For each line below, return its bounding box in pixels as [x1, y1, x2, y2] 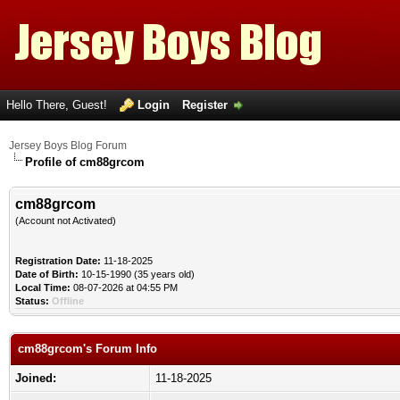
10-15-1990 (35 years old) [79, 269, 195, 279]
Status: [15, 296, 49, 306]
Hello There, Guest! [6, 98, 111, 112]
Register [182, 98, 228, 112]
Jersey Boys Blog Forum [9, 139, 127, 152]
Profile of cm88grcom [25, 155, 145, 169]
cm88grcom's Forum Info [18, 342, 157, 355]
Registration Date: [15, 255, 101, 266]
